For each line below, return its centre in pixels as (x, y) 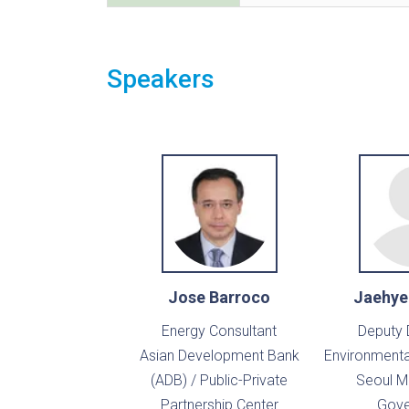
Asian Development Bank (219, 356)
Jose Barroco (219, 298)
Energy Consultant (219, 331)
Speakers (161, 79)
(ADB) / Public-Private (219, 381)
